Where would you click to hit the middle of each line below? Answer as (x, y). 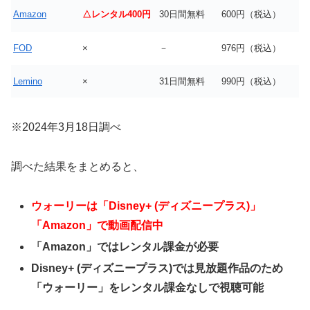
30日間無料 (182, 15)
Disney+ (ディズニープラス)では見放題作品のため (157, 268)
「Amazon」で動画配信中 (98, 225)
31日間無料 (182, 82)
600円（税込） (251, 15)
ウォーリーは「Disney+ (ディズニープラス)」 (146, 206)
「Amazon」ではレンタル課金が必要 (125, 246)
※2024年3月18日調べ (66, 127)
